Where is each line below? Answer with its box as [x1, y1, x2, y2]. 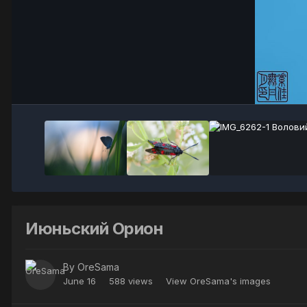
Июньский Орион [25, 218, 164, 238]
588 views [109, 275, 153, 287]
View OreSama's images [166, 275, 271, 287]
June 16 [63, 275, 96, 287]
